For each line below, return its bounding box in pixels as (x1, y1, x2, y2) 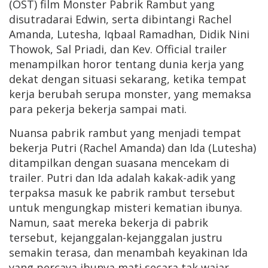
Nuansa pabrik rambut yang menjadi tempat (9, 126, 241, 141)
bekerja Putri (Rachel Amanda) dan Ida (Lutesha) (9, 141, 256, 156)
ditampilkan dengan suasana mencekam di (9, 156, 229, 170)
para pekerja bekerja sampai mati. (9, 102, 187, 117)
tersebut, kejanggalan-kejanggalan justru (9, 230, 223, 245)
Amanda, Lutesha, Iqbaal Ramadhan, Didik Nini (9, 27, 249, 42)
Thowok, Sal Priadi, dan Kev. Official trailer (9, 42, 227, 57)
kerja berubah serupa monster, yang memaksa (9, 87, 251, 102)
